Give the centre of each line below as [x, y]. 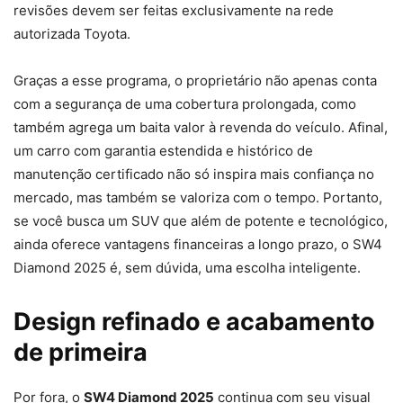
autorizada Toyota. [72, 33]
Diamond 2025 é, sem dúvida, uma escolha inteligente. [187, 267]
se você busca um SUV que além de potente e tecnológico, [201, 220]
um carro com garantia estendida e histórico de [163, 150]
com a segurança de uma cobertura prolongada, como [185, 103]
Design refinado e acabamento [194, 321]
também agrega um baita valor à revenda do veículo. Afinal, [201, 127]
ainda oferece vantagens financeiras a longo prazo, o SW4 [198, 244]
